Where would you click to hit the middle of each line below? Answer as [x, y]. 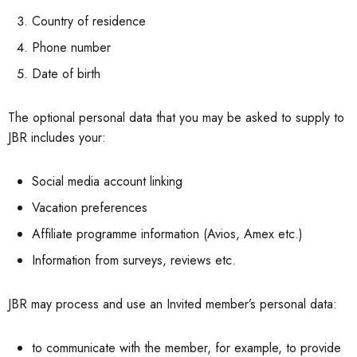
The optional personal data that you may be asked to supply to [176, 118]
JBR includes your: [57, 137]
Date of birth [66, 74]
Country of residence [89, 21]
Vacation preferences [90, 208]
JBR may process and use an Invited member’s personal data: [173, 304]
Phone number [71, 47]
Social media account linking [107, 181]
